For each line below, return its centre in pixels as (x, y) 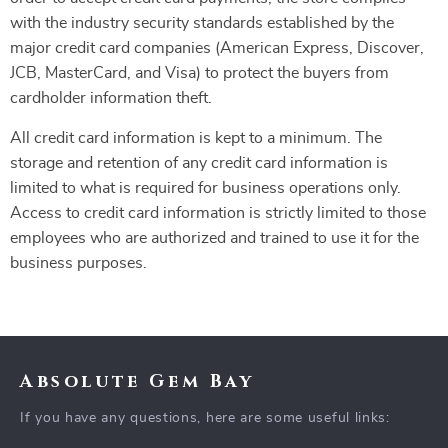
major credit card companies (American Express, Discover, (217, 48)
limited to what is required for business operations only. (205, 188)
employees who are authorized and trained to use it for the (214, 238)
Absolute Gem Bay (137, 381)
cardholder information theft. (111, 98)
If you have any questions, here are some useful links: (205, 418)
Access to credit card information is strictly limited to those (218, 213)
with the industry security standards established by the (202, 23)
